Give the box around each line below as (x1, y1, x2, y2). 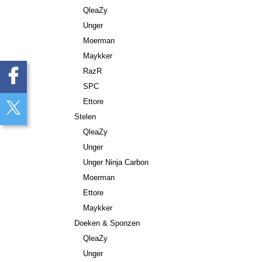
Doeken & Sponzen (74, 219, 140, 227)
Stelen (74, 112, 96, 121)
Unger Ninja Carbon (83, 158, 149, 167)
